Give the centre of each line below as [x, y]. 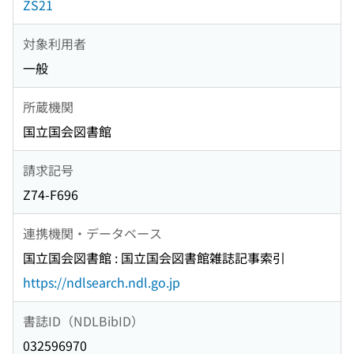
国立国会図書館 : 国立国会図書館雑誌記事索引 [154, 258]
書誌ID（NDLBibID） [83, 320]
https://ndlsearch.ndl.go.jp [102, 282]
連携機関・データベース [92, 233]
